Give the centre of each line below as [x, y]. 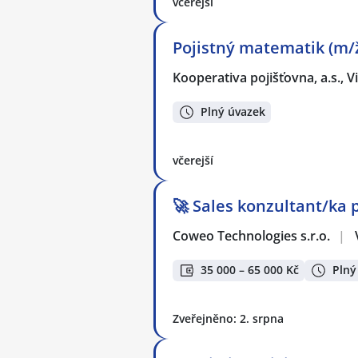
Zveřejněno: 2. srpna [228, 318]
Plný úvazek [233, 112]
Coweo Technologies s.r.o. [252, 236]
